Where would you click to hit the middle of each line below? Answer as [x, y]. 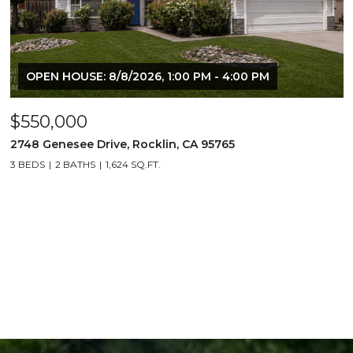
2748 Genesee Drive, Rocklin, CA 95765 [123, 144]
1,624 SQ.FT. [133, 164]
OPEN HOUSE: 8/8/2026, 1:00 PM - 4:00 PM [148, 76]
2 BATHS [75, 164]
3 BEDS [28, 164]
